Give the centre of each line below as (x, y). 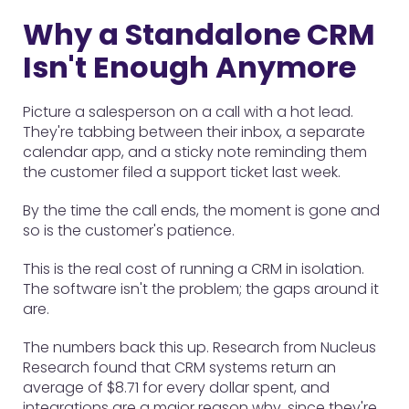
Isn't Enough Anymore (189, 67)
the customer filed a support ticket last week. (182, 172)
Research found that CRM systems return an (179, 367)
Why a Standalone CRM (199, 34)
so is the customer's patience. (129, 231)
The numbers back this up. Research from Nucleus (199, 347)
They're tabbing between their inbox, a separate (194, 132)
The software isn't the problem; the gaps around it (201, 289)
